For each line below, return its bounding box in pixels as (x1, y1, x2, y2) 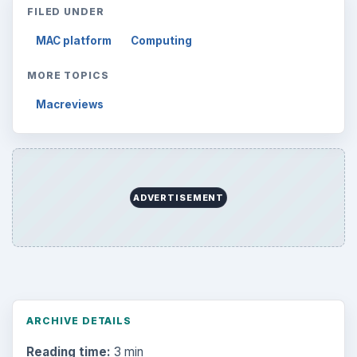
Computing (131, 34, 193, 48)
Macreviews (36, 97, 104, 111)
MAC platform (36, 34, 112, 48)
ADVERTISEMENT (132, 192, 225, 204)
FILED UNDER (26, 6, 105, 18)
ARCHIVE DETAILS (25, 315, 132, 328)
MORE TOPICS (26, 69, 110, 82)
